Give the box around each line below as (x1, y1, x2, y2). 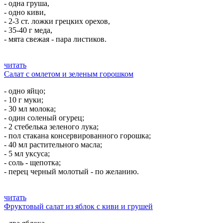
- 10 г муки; (4, 96, 43, 104)
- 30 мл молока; (4, 105, 56, 113)
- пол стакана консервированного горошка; (4, 131, 151, 140)
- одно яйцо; (4, 87, 45, 95)
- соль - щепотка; (4, 158, 61, 167)
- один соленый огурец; (4, 113, 84, 122)
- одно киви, (4, 8, 46, 16)
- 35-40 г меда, (4, 26, 52, 34)
